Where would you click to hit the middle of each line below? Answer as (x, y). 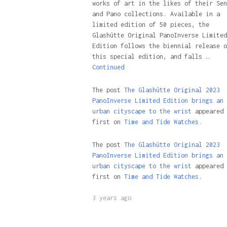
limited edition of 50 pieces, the (150, 25)
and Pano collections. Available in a (156, 14)
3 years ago (111, 198)
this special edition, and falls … (150, 56)
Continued (108, 67)
